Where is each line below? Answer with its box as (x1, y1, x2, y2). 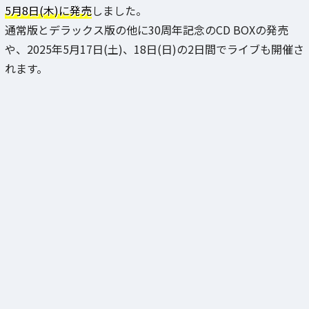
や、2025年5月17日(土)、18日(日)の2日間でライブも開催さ (5, 40, 304, 57)
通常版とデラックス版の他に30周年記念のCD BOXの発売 (5, 21, 288, 38)
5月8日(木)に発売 (5, 1, 92, 19)
